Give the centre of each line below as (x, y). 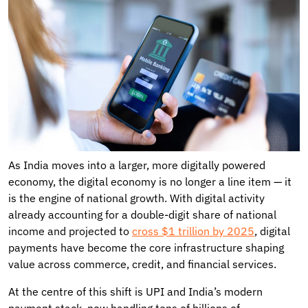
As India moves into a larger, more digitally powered (137, 165)
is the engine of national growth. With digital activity (136, 198)
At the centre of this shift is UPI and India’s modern (135, 291)
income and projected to (70, 231)
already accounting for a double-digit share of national (142, 214)
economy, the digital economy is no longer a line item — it (150, 181)
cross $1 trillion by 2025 (193, 231)
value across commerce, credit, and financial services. (142, 264)
